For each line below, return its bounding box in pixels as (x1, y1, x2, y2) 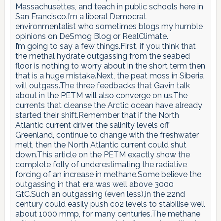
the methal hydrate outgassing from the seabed (15, 51, 190, 61)
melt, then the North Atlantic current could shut (15, 140, 186, 149)
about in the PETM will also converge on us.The (15, 90, 187, 100)
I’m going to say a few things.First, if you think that (15, 41, 196, 51)
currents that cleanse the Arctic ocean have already (15, 100, 202, 110)
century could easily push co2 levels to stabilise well (15, 199, 205, 209)
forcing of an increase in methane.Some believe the (15, 169, 201, 179)
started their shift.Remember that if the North (15, 110, 179, 120)
